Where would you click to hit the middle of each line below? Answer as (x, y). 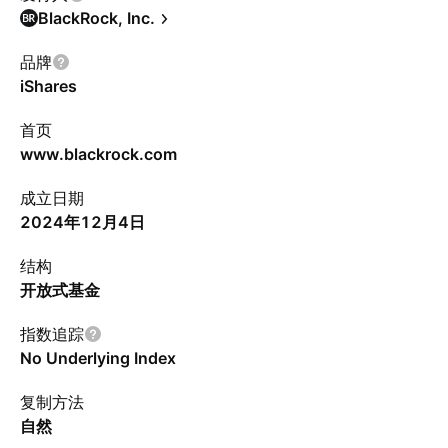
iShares (48, 86)
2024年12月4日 (82, 222)
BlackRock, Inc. (96, 18)
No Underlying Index (98, 358)
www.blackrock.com (98, 154)
